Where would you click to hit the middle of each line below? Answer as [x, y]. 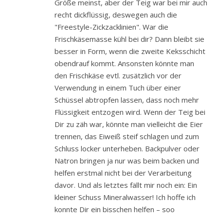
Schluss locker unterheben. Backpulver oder [127, 149]
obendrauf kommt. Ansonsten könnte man [124, 64]
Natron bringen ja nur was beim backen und [127, 161]
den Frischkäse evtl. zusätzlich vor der [118, 76]
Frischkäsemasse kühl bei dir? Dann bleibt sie [129, 39]
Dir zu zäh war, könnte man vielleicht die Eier [129, 124]
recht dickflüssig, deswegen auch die [116, 15]
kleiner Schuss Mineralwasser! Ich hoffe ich [125, 197]
